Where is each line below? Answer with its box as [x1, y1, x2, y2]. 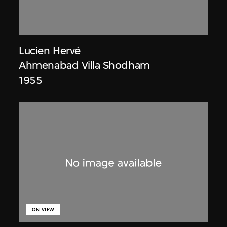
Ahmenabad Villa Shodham [19, 58, 150, 71]
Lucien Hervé [19, 44, 81, 57]
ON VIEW [32, 207, 55, 213]
